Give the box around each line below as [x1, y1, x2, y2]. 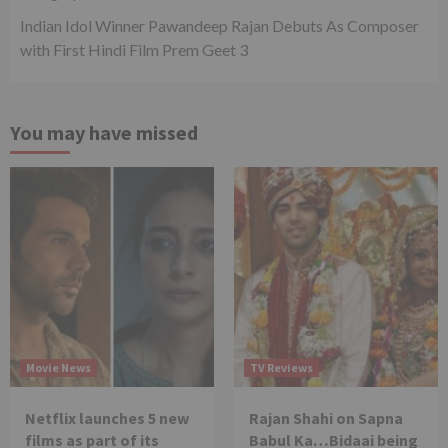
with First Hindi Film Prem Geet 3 [20, 39, 248, 59]
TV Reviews [250, 359, 313, 375]
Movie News [26, 359, 91, 375]
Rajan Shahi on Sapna [249, 407, 403, 428]
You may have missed [10, 119, 198, 145]
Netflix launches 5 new [25, 407, 189, 428]
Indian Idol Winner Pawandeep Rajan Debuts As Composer [20, 15, 419, 35]
